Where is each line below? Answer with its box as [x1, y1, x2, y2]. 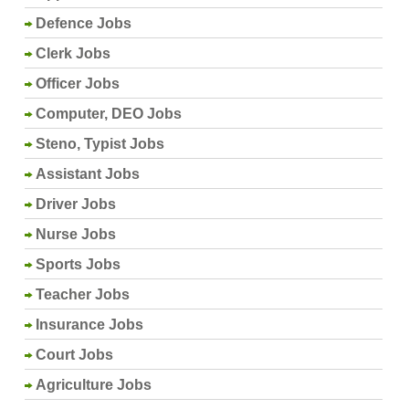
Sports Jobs [36, 256, 121, 272]
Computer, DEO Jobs [36, 105, 183, 121]
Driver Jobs [36, 195, 117, 212]
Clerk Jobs [36, 45, 111, 61]
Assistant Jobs [36, 165, 141, 182]
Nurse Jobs [36, 225, 117, 242]
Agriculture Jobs [36, 376, 152, 393]
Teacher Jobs [36, 286, 131, 302]
